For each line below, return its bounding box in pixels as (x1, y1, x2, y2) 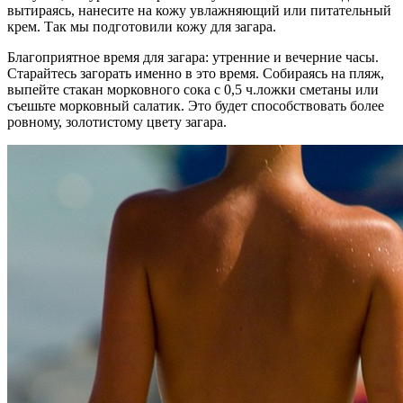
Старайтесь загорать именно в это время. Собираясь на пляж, (7, 65, 384, 81)
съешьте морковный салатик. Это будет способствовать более (7, 97, 384, 113)
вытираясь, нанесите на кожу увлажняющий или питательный (7, 2, 391, 18)
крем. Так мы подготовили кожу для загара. (7, 18, 276, 34)
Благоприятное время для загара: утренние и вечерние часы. (7, 49, 379, 65)
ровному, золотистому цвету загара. (7, 113, 227, 130)
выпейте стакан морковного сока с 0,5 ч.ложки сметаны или (7, 81, 379, 97)
